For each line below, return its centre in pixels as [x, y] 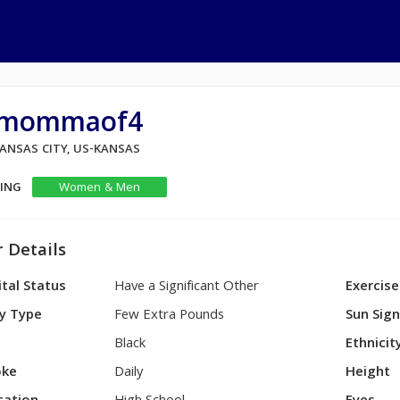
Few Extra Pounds [170, 316]
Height [368, 373]
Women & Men [99, 188]
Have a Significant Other [187, 287]
